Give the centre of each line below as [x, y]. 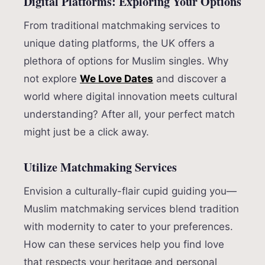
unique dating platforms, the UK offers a [119, 43]
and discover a [190, 79]
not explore [52, 79]
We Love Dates [117, 79]
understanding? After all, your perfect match [129, 114]
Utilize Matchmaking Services [100, 167]
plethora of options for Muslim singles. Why [126, 61]
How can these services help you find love [124, 245]
